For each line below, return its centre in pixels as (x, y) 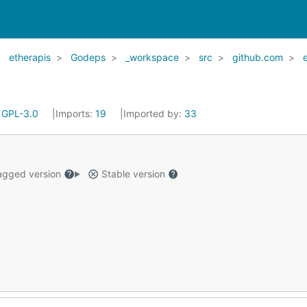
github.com (258, 57)
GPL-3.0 (20, 113)
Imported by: (154, 113)
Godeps (88, 57)
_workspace (152, 57)
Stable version (133, 174)
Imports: (75, 113)
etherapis (30, 57)
